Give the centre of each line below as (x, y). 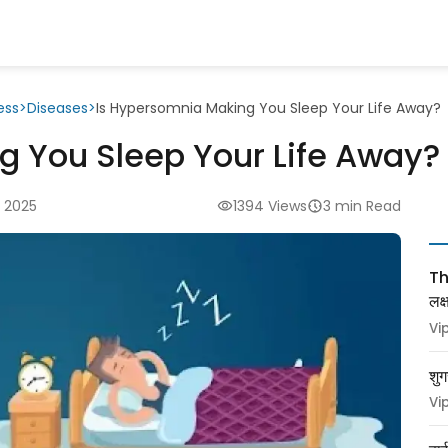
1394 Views (270, 205)
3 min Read (362, 205)
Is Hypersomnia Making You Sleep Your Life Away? (268, 107)
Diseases (57, 107)
